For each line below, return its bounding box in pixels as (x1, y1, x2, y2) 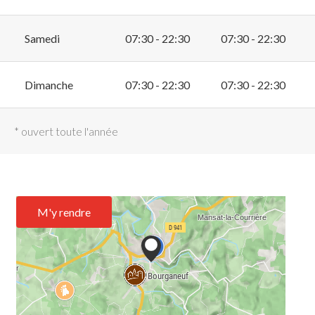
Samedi (25, 31, 60, 45)
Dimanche (25, 77, 73, 91)
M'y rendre (37, 205, 91, 219)
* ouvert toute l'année (14, 124, 118, 138)
